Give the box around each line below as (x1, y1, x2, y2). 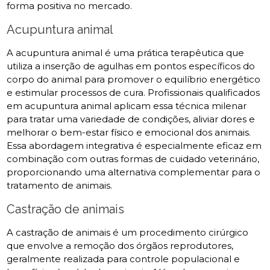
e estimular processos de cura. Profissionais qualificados (7, 87, 260, 98)
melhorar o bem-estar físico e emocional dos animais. (7, 127, 251, 138)
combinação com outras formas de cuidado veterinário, (7, 153, 260, 165)
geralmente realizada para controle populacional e (7, 253, 240, 265)
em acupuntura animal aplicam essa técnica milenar (7, 100, 247, 111)
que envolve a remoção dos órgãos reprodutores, (7, 240, 234, 251)
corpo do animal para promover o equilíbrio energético (7, 74, 261, 85)
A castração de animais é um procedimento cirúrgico (7, 227, 249, 238)
